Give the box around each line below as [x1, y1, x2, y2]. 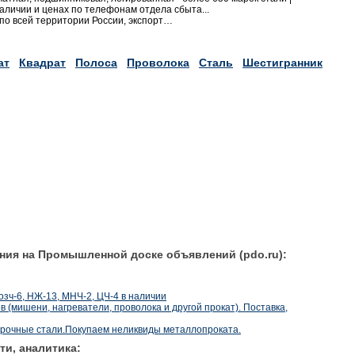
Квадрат [19, 55, 66, 69]
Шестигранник [242, 55, 323, 69]
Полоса [75, 55, 117, 69]
